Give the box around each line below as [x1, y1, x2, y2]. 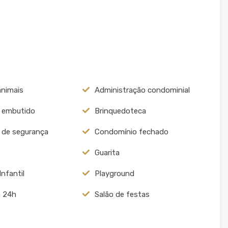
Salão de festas [94, 189, 150, 199]
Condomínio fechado [94, 127, 168, 136]
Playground [94, 168, 134, 178]
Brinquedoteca [94, 106, 146, 116]
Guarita [94, 148, 120, 157]
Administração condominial [94, 85, 190, 95]
